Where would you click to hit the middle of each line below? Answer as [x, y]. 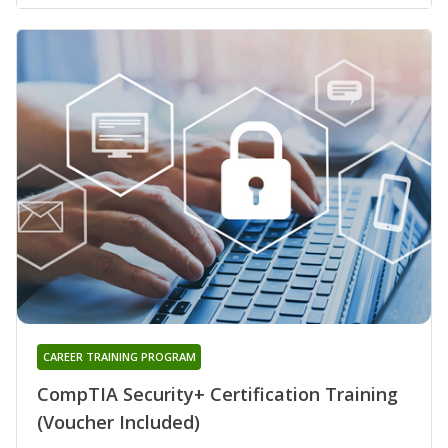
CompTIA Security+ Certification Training [217, 393]
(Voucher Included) [118, 421]
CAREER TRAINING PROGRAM [119, 356]
